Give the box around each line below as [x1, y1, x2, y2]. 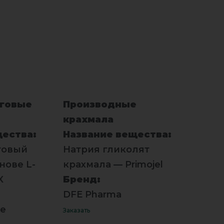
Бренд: [62, 173, 100, 185]
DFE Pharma [62, 188, 121, 200]
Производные [62, 98, 136, 110]
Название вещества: [62, 128, 171, 140]
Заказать [62, 206, 90, 214]
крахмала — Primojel [62, 158, 163, 170]
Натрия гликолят [62, 143, 149, 155]
